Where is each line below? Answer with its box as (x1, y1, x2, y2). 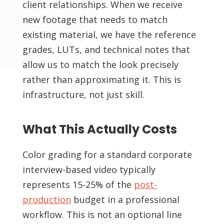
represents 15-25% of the (22, 178, 134, 191)
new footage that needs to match (22, 13, 167, 26)
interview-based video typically (22, 163, 155, 176)
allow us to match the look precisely (22, 58, 178, 71)
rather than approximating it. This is (22, 73, 181, 86)
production (22, 193, 71, 206)
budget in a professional (70, 193, 179, 206)
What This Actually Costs (22, 121, 177, 138)
